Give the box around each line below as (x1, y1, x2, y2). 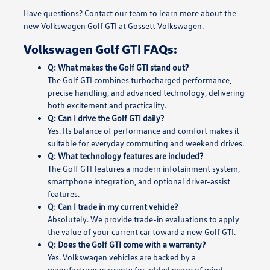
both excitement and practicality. (47, 99, 166, 110)
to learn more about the (147, 7, 236, 18)
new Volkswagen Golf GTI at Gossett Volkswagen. (23, 20, 204, 31)
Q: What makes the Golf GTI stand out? (47, 61, 189, 72)
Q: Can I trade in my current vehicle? (47, 201, 178, 212)
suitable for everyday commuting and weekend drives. (47, 137, 244, 148)
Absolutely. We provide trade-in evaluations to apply (47, 213, 239, 224)
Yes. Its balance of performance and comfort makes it (47, 125, 239, 136)
